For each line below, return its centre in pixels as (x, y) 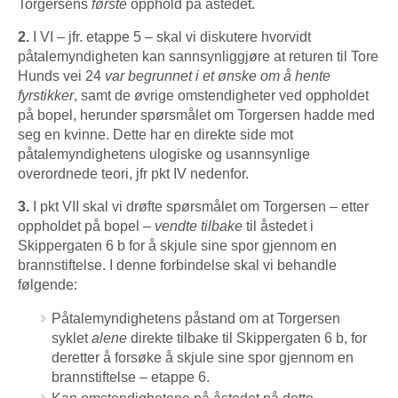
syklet (72, 338)
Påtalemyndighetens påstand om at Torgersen (196, 318)
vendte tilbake (199, 226)
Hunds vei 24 (61, 76)
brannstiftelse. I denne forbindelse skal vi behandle (177, 265)
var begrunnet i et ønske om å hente (218, 76)
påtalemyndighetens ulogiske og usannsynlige (164, 154)
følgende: (48, 284)
